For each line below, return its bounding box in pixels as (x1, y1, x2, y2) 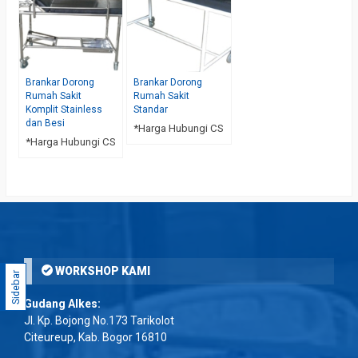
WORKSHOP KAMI (53, 264, 150, 277)
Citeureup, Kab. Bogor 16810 (24, 330, 167, 344)
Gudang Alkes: (24, 296, 101, 310)
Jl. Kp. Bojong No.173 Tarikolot (24, 313, 174, 327)
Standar (133, 103, 169, 115)
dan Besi (26, 117, 65, 129)
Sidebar (10, 269, 22, 304)
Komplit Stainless (26, 103, 102, 115)
